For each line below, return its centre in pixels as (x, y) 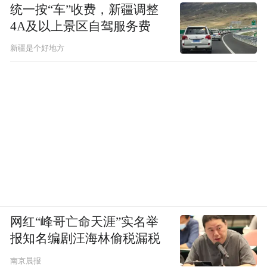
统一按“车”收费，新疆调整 (85, 10)
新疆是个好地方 (38, 49)
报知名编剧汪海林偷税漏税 (86, 239)
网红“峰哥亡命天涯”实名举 (85, 222)
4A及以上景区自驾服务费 (81, 27)
